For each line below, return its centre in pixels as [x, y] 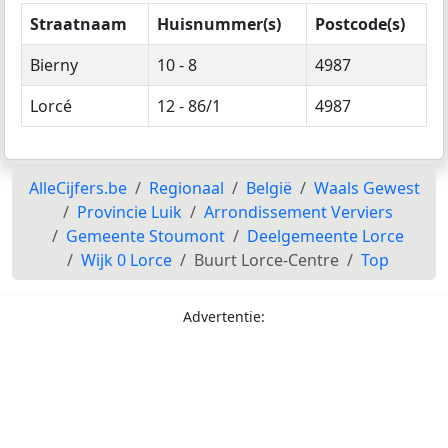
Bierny [54, 64]
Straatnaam [78, 23]
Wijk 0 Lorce [126, 259]
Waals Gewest [366, 187]
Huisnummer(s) [219, 23]
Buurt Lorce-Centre [266, 259]
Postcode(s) [360, 23]
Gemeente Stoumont [145, 235]
